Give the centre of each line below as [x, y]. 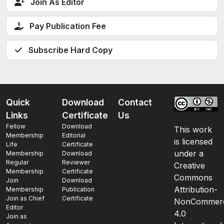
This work [193, 129]
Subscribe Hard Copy [70, 50]
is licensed [193, 141]
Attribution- [196, 189]
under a [189, 153]
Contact [135, 102]
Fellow [16, 126]
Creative [189, 165]
